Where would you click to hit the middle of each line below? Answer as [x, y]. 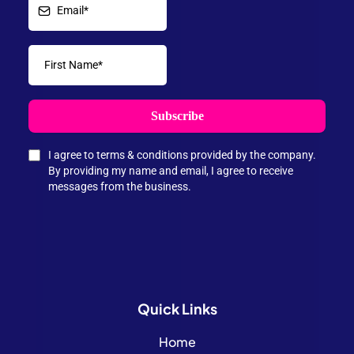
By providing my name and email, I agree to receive [171, 171]
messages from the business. [120, 187]
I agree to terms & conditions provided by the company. [182, 155]
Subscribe [177, 116]
